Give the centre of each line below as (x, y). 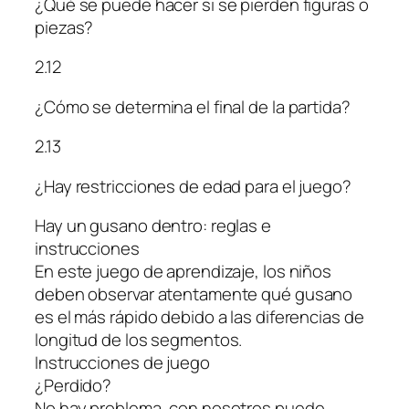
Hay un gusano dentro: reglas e (153, 226)
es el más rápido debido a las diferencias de (199, 317)
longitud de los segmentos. (139, 340)
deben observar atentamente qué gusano (194, 294)
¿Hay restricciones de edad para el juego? (193, 186)
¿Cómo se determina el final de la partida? (193, 106)
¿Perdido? (73, 386)
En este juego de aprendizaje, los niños (184, 272)
